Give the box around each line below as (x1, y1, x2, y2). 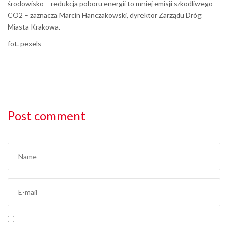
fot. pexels (8, 39, 41, 48)
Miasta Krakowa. (8, 22, 60, 32)
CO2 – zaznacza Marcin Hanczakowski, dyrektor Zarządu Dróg (8, 11, 202, 20)
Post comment (8, 108, 85, 123)
